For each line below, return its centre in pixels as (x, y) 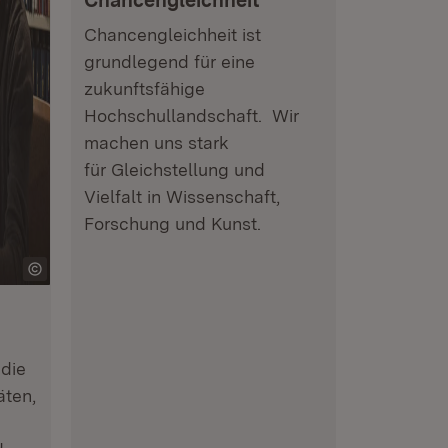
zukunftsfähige (144, 88)
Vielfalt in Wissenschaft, (182, 196)
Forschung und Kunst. (172, 223)
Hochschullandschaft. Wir (191, 115)
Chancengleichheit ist (172, 34)
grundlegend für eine (169, 61)
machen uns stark (156, 142)
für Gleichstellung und (174, 169)
